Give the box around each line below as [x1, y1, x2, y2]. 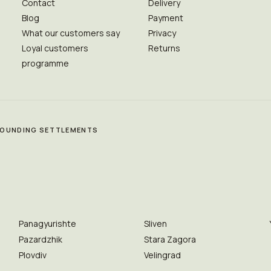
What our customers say [21, 27, 120, 39]
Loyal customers [21, 42, 88, 54]
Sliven [143, 218, 167, 229]
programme [21, 57, 69, 69]
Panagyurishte [18, 218, 76, 229]
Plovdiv [18, 249, 47, 261]
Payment [148, 12, 183, 24]
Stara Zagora [143, 233, 196, 245]
